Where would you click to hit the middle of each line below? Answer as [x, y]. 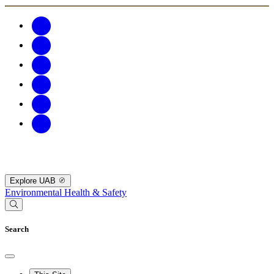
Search [17, 229]
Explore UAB [34, 181]
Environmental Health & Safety [66, 193]
